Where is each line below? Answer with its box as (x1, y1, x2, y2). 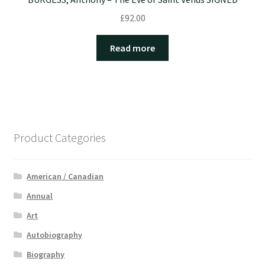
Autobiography (27, 230, 83, 241)
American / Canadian (27, 171, 104, 182)
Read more (110, 41, 155, 54)
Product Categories (13, 130, 106, 145)
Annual (27, 190, 53, 202)
